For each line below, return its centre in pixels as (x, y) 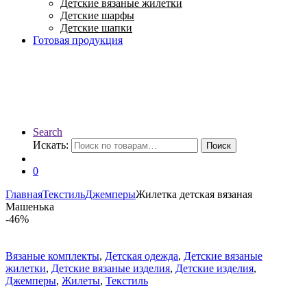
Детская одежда (142, 256)
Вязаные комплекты (52, 256)
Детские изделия (214, 268)
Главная (24, 194)
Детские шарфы (97, 15)
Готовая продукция (78, 40)
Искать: (51, 145)
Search (48, 132)
